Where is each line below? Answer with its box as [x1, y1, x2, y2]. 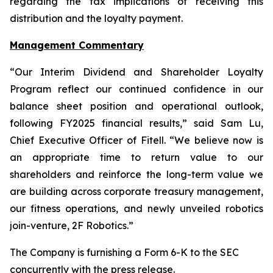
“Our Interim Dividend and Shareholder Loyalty [10, 66, 263, 79]
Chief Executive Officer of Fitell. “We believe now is [10, 134, 263, 147]
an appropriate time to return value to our [10, 151, 263, 164]
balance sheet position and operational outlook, [10, 100, 263, 113]
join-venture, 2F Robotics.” [10, 219, 133, 232]
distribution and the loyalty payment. [10, 12, 183, 25]
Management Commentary [10, 39, 144, 52]
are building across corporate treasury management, [10, 185, 263, 198]
